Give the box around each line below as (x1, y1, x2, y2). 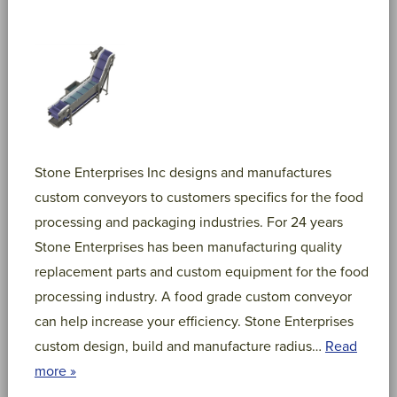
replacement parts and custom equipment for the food (34, 263, 369, 282)
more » (34, 362, 76, 381)
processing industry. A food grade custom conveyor (34, 288, 352, 307)
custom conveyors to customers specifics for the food (34, 189, 363, 207)
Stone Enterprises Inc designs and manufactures (34, 164, 331, 183)
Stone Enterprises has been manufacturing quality (34, 238, 342, 257)
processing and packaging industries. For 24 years (34, 214, 343, 232)
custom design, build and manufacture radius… (34, 338, 325, 356)
